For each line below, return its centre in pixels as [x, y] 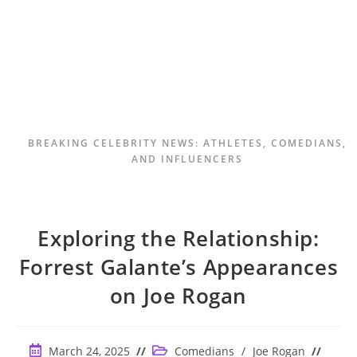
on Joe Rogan [178, 296]
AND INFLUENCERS [188, 159]
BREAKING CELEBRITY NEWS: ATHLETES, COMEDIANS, [188, 143]
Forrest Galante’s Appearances [178, 267]
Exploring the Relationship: [178, 238]
